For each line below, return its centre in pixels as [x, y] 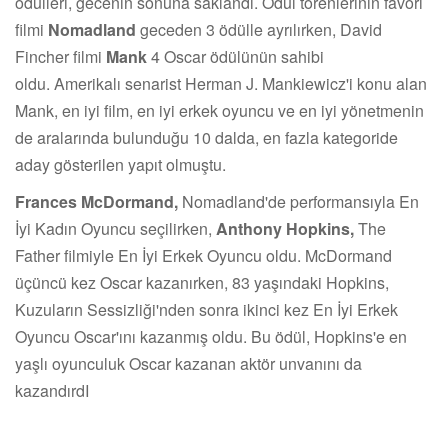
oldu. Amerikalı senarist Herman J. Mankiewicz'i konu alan [221, 83]
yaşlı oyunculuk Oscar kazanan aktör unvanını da [188, 363]
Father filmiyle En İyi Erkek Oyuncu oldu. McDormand [203, 255]
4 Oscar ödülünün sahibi [235, 56]
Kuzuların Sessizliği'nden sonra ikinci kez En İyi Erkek [206, 309]
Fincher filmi [60, 56]
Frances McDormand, [98, 201]
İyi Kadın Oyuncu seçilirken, [115, 228]
